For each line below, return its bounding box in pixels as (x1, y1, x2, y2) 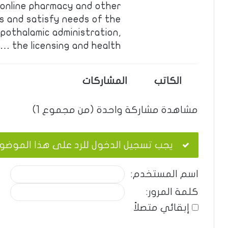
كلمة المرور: (146, 187, 198, 197)
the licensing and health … (12, 41, 121, 51)
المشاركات (82, 76, 127, 86)
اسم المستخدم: (131, 169, 198, 179)
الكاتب (154, 76, 182, 86)
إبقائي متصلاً (133, 203, 189, 213)
